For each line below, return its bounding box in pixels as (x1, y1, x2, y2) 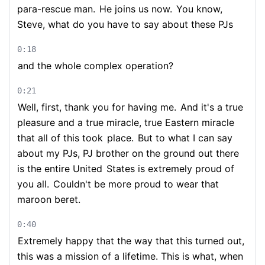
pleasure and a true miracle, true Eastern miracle (17, 117, 234, 128)
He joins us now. (96, 3, 172, 15)
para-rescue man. (17, 3, 95, 15)
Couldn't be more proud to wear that (50, 178, 219, 190)
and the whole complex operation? (18, 60, 173, 72)
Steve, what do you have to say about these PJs (17, 18, 233, 30)
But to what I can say (135, 132, 232, 144)
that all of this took (17, 132, 103, 144)
